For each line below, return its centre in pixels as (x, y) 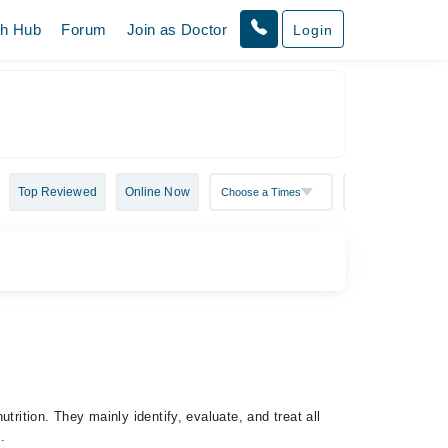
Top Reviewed (57, 192)
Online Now (157, 192)
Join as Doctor (177, 29)
